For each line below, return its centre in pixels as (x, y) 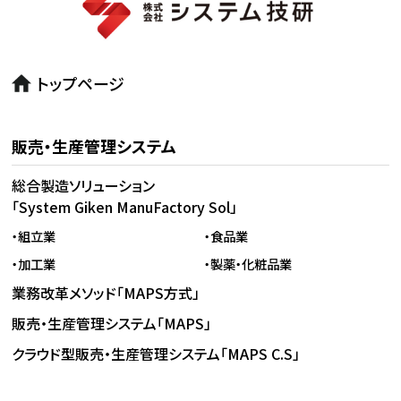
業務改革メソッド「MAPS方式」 (106, 292)
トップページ (81, 83)
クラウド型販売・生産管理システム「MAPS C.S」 (156, 353)
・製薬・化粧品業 (248, 263)
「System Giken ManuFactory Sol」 (125, 206)
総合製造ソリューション (84, 185)
